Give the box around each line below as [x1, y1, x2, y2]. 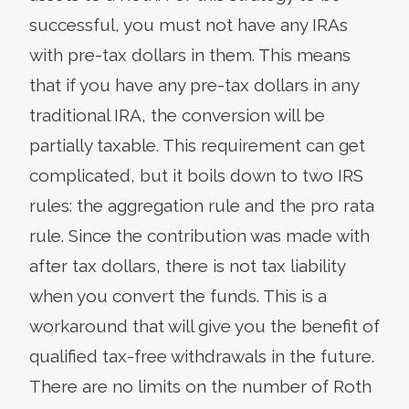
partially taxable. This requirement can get [29, 135, 365, 155]
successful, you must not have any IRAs [29, 15, 348, 35]
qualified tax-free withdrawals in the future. [29, 346, 374, 366]
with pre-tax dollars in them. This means [29, 45, 351, 65]
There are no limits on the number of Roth [29, 376, 372, 396]
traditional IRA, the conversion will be [29, 105, 325, 125]
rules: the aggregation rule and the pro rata [29, 195, 374, 215]
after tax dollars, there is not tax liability [29, 256, 345, 276]
